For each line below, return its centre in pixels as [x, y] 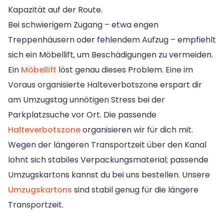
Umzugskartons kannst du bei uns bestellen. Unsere [109, 175]
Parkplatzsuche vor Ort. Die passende [82, 115]
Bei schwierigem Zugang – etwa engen [83, 25]
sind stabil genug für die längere [135, 190]
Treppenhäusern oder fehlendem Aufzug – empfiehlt [112, 40]
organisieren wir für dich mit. [137, 130]
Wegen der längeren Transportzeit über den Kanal [107, 145]
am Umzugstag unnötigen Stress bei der [86, 100]
